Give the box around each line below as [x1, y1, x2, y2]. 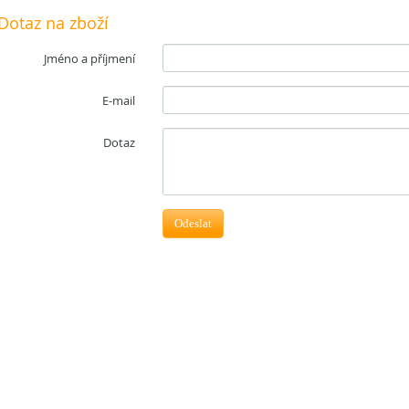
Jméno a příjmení [44, 50, 136, 68]
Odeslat [174, 216, 213, 231]
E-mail [102, 92, 136, 110]
